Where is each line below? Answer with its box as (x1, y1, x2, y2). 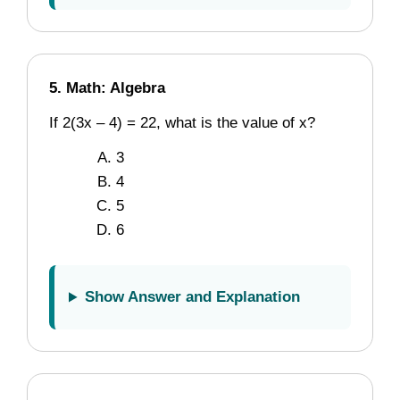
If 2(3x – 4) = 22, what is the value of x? (49, 114, 315, 132)
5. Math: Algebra (49, 79, 165, 97)
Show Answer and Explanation (85, 288, 301, 306)
